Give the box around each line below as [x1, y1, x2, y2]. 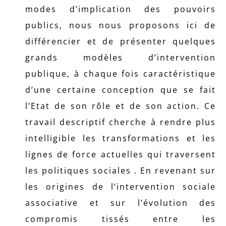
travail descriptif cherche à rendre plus [25, 117, 216, 128]
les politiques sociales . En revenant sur [25, 165, 216, 176]
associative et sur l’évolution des [25, 197, 216, 208]
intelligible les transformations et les [25, 133, 216, 144]
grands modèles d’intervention [25, 52, 216, 63]
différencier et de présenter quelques [25, 36, 216, 47]
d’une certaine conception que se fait [25, 84, 216, 95]
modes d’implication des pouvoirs [25, 4, 216, 15]
